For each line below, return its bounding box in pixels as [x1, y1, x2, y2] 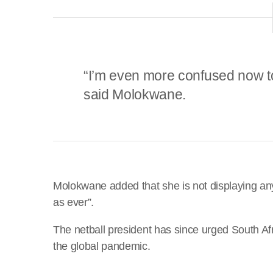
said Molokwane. [83, 86, 186, 102]
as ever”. [53, 196, 94, 208]
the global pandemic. [53, 239, 151, 252]
